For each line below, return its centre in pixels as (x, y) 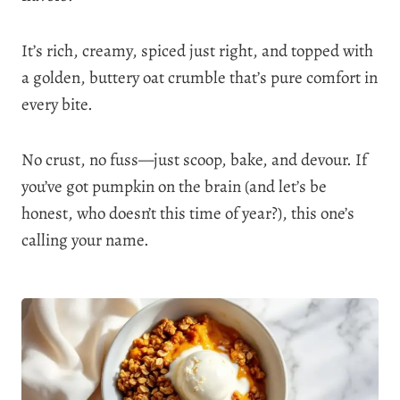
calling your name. (85, 240)
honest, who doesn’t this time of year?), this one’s (188, 213)
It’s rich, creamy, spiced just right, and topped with (197, 50)
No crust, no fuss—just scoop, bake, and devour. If (194, 159)
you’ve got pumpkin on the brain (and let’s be (174, 186)
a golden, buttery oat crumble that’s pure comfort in (200, 77)
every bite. (57, 104)
